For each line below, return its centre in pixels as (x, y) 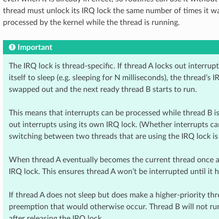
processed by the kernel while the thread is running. (91, 22)
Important (35, 47)
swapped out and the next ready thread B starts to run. (103, 89)
